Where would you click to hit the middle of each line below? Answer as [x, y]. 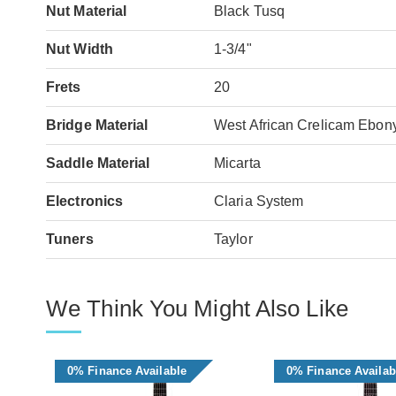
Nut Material [87, 11]
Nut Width [80, 49]
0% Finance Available [127, 370]
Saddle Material [98, 163]
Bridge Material [97, 125]
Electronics [85, 201]
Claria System [259, 201]
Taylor [233, 239]
